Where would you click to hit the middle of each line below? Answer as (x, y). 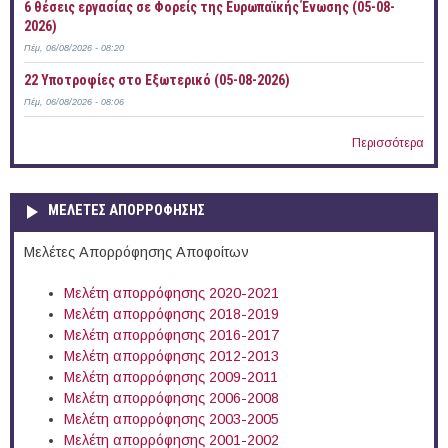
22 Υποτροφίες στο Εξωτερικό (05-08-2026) (157, 80)
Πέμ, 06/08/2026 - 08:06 (74, 102)
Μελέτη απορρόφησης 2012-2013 (171, 356)
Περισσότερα (388, 143)
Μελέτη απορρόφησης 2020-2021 (171, 293)
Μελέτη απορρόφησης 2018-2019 (171, 314)
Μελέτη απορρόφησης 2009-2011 (171, 377)
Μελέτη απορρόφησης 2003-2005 (171, 419)
